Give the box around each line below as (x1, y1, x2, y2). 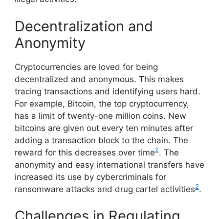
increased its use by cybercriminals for (15, 172, 166, 182)
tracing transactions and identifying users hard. (15, 86, 200, 96)
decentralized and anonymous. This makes (15, 74, 184, 84)
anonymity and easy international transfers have (15, 159, 204, 170)
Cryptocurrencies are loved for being (15, 62, 158, 72)
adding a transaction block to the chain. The (15, 135, 188, 145)
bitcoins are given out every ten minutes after (15, 123, 193, 133)
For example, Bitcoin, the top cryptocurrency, (15, 98, 189, 109)
